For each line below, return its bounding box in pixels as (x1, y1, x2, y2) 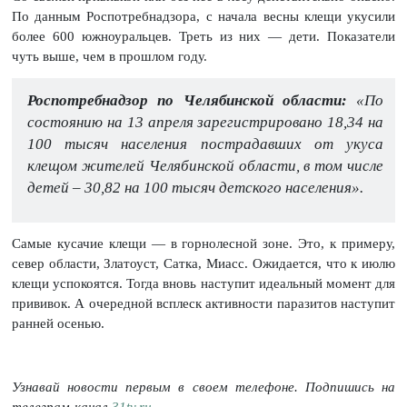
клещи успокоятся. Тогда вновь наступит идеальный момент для (11, 276, 396, 292)
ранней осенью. (11, 316, 104, 332)
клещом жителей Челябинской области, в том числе (26, 156, 384, 174)
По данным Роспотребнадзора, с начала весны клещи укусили (11, 9, 396, 25)
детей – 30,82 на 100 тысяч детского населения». (26, 178, 363, 196)
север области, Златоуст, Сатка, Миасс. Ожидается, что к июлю (11, 256, 396, 272)
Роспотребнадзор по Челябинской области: (26, 91, 347, 109)
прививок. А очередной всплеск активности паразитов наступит (11, 296, 396, 312)
